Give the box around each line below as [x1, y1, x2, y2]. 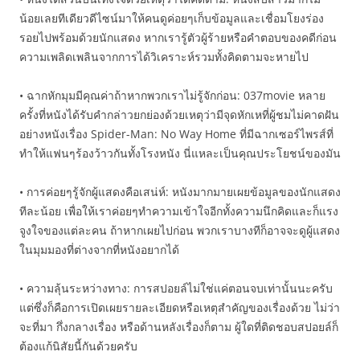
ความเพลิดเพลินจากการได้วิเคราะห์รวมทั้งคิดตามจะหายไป [19, 49, 309, 64]
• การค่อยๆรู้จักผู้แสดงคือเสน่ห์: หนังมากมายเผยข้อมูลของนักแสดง [19, 184, 341, 199]
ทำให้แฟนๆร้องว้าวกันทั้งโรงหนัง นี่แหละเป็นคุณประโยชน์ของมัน [19, 145, 341, 161]
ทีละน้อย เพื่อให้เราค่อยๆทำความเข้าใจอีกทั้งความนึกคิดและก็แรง [19, 203, 338, 219]
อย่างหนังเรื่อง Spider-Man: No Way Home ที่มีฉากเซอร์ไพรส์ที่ [19, 126, 333, 141]
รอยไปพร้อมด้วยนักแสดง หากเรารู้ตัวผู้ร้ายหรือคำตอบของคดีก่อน [19, 30, 337, 45]
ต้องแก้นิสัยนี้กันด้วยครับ [19, 338, 137, 354]
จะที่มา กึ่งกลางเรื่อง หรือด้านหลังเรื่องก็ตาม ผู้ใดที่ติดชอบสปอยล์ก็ [19, 319, 338, 334]
